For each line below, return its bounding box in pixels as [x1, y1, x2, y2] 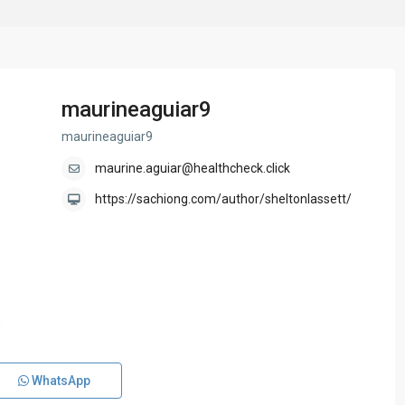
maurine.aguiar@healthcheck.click [95, 161, 290, 176]
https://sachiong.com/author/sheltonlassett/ [95, 192, 352, 207]
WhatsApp [29, 373, 90, 389]
